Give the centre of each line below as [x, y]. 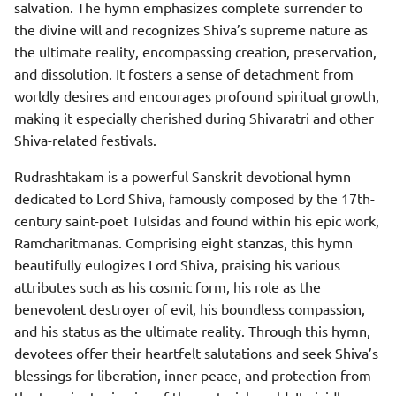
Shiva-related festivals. [85, 140]
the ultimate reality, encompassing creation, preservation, [195, 51]
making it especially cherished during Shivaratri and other [194, 118]
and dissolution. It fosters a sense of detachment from [184, 73]
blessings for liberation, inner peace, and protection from [193, 375]
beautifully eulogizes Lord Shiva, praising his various [177, 264]
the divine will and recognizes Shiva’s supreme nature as [191, 29]
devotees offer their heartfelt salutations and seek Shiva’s [196, 353]
